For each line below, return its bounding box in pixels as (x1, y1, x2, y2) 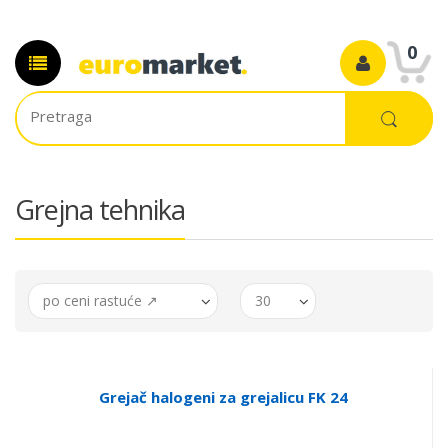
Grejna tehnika (15, 191, 185, 228)
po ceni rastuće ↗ (43, 291, 158, 310)
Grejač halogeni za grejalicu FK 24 (99, 387, 348, 407)
